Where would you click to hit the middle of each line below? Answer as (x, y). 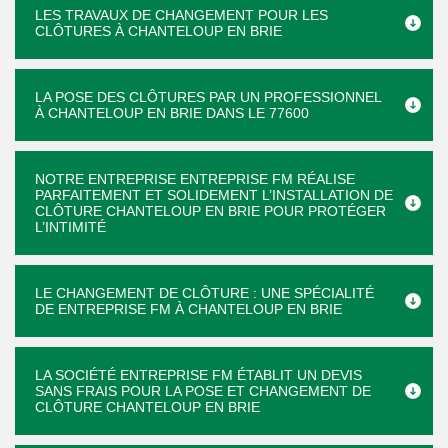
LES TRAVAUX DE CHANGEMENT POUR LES (181, 15)
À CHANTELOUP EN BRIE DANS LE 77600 (172, 113)
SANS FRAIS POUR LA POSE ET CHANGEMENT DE (203, 391)
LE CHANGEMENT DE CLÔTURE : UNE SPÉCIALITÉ (204, 293)
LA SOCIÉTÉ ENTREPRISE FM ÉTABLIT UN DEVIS (198, 375)
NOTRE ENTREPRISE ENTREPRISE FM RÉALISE (195, 179)
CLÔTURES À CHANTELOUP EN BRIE (158, 31)
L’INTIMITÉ (70, 227)
